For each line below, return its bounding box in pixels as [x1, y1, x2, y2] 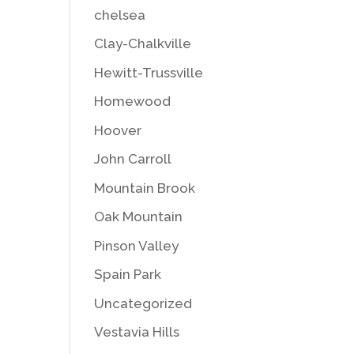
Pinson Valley [94, 237, 179, 254]
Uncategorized [94, 295, 193, 311]
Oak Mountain [94, 209, 183, 224]
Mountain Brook [94, 179, 196, 196]
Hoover [94, 122, 142, 138]
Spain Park [94, 266, 162, 282]
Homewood [94, 93, 171, 109]
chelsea [94, 6, 146, 23]
